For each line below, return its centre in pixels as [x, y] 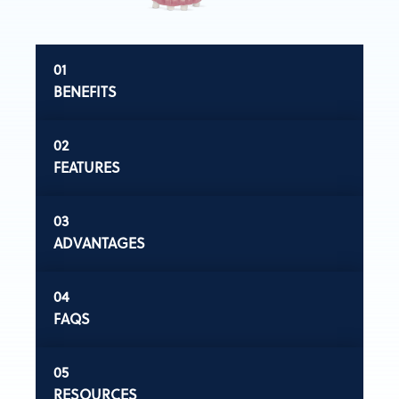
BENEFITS [85, 91]
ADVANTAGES [99, 242]
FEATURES [86, 167]
